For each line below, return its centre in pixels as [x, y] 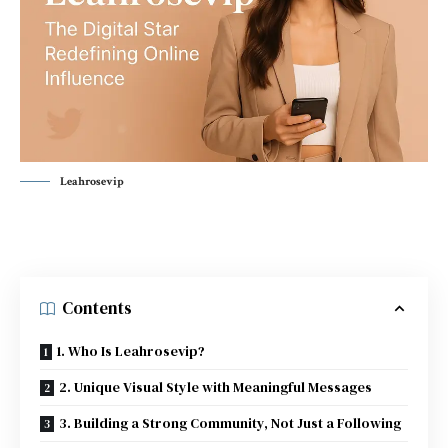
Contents [97, 308]
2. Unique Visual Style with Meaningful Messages [215, 386]
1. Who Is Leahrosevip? [131, 350]
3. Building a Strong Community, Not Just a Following [230, 422]
